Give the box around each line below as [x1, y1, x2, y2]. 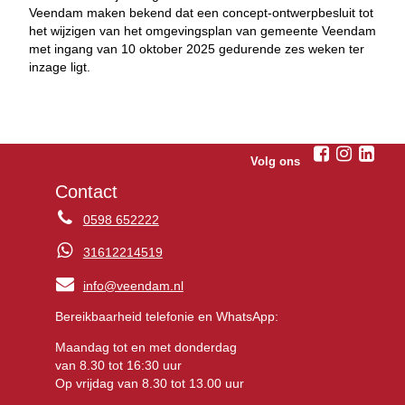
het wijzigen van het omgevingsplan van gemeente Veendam [29, 24, 376, 39]
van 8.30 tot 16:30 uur [54, 358, 182, 373]
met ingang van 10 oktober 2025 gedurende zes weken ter [29, 42, 364, 57]
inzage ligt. [29, 60, 90, 75]
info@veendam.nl [82, 278, 184, 294]
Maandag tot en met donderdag [54, 340, 237, 355]
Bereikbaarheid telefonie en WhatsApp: [54, 309, 278, 325]
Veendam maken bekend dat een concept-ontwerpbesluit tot [29, 5, 373, 21]
